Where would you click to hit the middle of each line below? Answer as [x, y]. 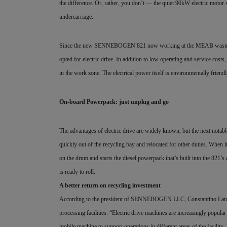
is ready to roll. [78, 172]
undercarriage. [76, 17]
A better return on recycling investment [110, 185]
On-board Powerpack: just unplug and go [114, 102]
